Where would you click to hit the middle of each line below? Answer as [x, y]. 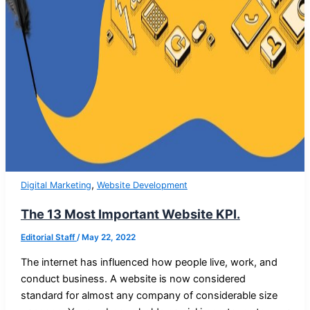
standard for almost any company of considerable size [149, 295]
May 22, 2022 [108, 237]
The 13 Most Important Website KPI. [130, 213]
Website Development [142, 185]
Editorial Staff [48, 237]
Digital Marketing [56, 185]
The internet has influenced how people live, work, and [149, 262]
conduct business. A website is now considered [133, 279]
